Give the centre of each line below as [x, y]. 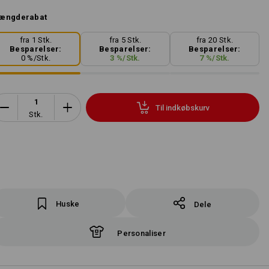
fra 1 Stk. [36, 40]
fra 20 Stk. [215, 40]
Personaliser [141, 233]
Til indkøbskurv [182, 107]
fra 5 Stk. [125, 40]
